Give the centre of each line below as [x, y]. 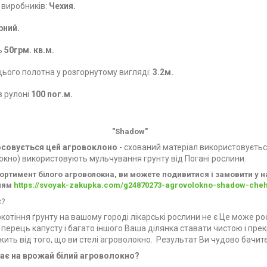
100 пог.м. [52, 94]
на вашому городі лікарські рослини [130, 217]
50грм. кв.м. [30, 50]
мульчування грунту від [136, 158]
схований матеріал [161, 147]
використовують [55, 158]
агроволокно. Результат [149, 239]
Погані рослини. [215, 158]
